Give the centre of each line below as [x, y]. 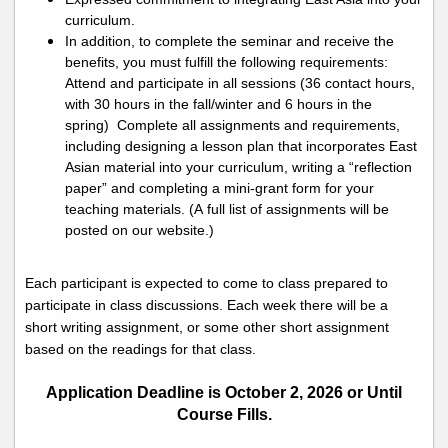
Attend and [101, 83]
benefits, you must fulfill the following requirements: [226, 62]
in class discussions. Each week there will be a [239, 305]
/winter [232, 104]
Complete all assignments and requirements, [258, 125]
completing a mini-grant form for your [256, 188]
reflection [383, 167]
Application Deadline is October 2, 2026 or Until [224, 393]
